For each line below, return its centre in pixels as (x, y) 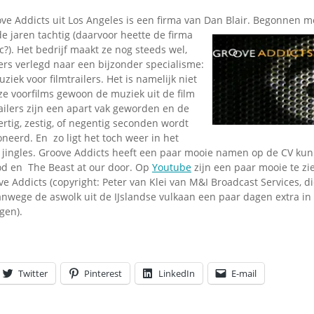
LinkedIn (177, 274)
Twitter (33, 274)
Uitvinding (159, 63)
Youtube (172, 168)
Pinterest (103, 274)
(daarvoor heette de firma (133, 35)
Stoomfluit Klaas (177, 30)
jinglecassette (169, 75)
